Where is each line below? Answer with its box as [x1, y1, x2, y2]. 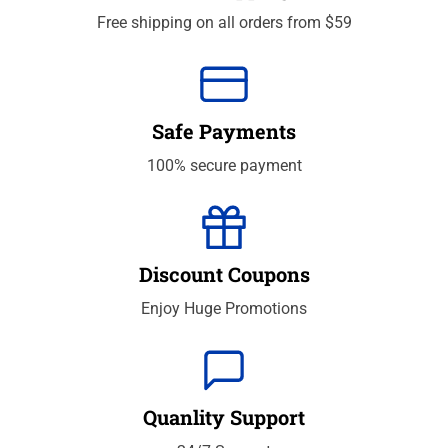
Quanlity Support [143, 404, 305, 431]
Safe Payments [152, 118, 296, 145]
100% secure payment [146, 156, 302, 176]
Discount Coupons [138, 261, 310, 288]
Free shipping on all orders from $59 [96, 13, 352, 33]
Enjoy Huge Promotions [141, 299, 307, 319]
